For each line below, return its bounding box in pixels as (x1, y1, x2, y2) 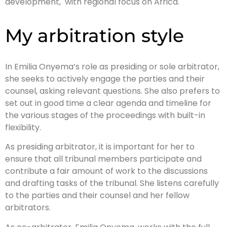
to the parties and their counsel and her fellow (5, 190, 190, 202)
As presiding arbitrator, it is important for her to (5, 141, 195, 153)
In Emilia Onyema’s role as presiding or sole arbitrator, (5, 60, 219, 72)
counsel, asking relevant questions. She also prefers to (5, 85, 220, 97)
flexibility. (5, 121, 41, 133)
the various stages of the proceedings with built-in (5, 109, 205, 121)
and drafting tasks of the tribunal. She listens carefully (5, 177, 219, 190)
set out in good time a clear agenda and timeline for (5, 97, 211, 109)
